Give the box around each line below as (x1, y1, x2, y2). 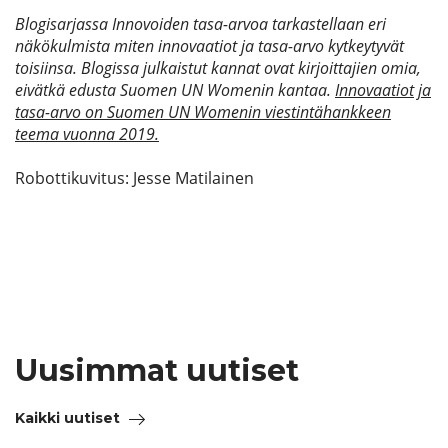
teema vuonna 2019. (15, 123, 159, 145)
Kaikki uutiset (15, 409, 120, 428)
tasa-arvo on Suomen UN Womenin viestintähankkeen (15, 101, 391, 123)
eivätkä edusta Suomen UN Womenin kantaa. (15, 79, 335, 101)
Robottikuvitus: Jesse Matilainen (15, 167, 254, 189)
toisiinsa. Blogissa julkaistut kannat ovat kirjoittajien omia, (15, 57, 421, 79)
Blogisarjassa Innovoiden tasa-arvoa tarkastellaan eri (15, 13, 386, 35)
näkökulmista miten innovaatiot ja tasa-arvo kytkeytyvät (15, 35, 404, 57)
